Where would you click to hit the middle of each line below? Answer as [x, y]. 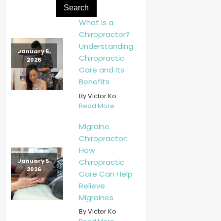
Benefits [94, 82]
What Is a [96, 23]
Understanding [106, 46]
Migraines [96, 197]
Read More [96, 106]
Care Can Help [106, 174]
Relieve [92, 185]
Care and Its [101, 70]
